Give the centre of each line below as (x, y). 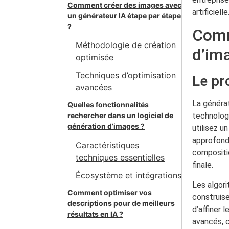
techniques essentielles (120, 157)
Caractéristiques (107, 145)
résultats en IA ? (95, 214)
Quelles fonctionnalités (108, 105)
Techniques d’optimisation (126, 75)
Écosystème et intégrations (129, 175)
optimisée (95, 58)
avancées (94, 88)
